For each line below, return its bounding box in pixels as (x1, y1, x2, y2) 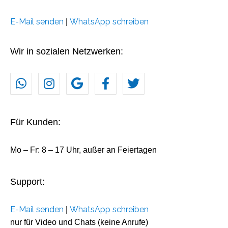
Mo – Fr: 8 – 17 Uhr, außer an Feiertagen (10, 145, 157, 154)
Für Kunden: (10, 117, 61, 127)
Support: (10, 176, 45, 187)
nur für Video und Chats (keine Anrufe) (10, 217, 148, 226)
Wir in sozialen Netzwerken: (10, 46, 123, 56)
